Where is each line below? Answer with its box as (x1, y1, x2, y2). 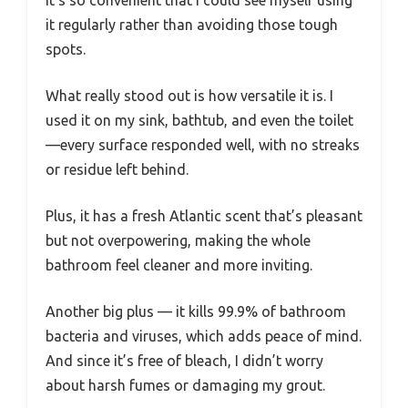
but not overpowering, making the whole (46, 231, 311, 249)
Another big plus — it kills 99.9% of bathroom (46, 302, 346, 320)
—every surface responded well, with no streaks (46, 136, 360, 153)
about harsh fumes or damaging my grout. (46, 376, 325, 393)
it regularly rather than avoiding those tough (46, 15, 338, 33)
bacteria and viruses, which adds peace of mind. (46, 327, 362, 344)
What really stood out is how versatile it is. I (46, 87, 333, 104)
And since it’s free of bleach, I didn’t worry (46, 352, 323, 369)
